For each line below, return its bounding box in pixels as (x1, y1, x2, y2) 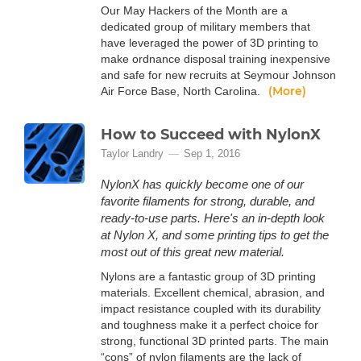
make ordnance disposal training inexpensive (101, 52, 330, 65)
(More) (268, 84, 306, 98)
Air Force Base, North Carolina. (101, 85, 263, 98)
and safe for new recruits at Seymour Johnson (101, 68, 336, 81)
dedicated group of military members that (101, 20, 310, 33)
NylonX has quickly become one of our (101, 177, 304, 191)
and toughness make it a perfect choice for (101, 318, 318, 331)
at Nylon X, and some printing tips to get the (101, 228, 329, 242)
